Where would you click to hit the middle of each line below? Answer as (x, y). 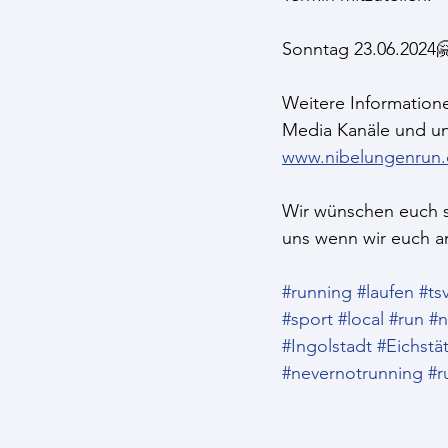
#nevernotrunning (352, 373)
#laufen (385, 292)
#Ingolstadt (327, 346)
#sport (307, 319)
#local (361, 319)
